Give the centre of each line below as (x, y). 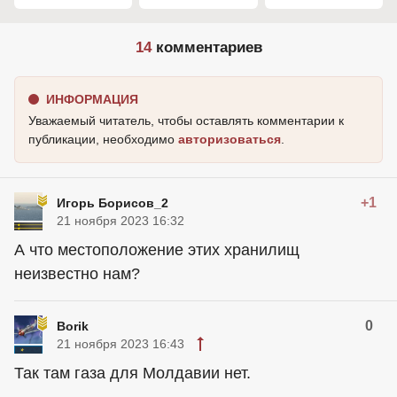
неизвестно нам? (77, 273)
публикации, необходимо (103, 139)
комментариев (206, 47)
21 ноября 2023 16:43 (121, 343)
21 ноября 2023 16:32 (121, 220)
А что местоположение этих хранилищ (157, 249)
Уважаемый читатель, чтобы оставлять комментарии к (186, 120)
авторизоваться (230, 139)
